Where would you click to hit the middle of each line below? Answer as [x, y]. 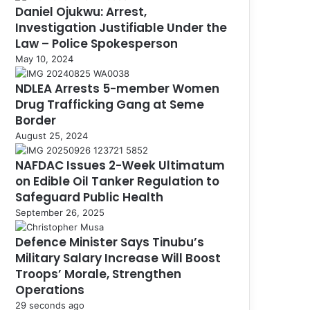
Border [36, 120]
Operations [51, 290]
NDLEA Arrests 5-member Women [117, 88]
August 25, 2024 [52, 135]
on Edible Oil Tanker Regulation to [117, 181]
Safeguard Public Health [89, 197]
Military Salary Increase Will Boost [118, 258]
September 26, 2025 [60, 212]
